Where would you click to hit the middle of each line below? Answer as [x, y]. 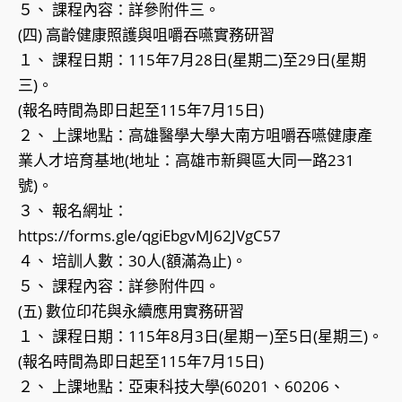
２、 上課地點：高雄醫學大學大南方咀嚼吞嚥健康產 [195, 135]
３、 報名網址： [73, 211]
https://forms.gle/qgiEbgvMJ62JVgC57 [149, 236]
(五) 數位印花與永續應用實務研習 [131, 311]
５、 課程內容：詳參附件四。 [119, 286]
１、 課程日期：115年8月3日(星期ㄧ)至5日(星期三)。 [201, 336]
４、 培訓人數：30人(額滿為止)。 [132, 261]
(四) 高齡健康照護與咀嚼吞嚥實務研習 [146, 35]
